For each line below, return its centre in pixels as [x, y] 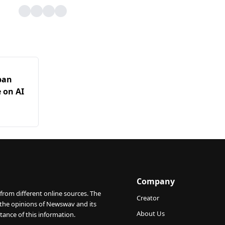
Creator [148, 198]
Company [156, 181]
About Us [151, 213]
